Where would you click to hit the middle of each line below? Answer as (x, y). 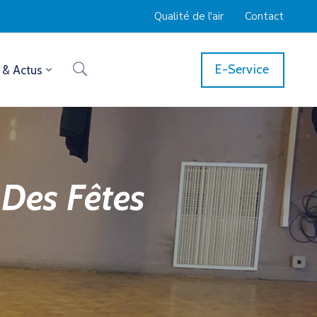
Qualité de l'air (189, 16)
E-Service (242, 69)
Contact (264, 16)
